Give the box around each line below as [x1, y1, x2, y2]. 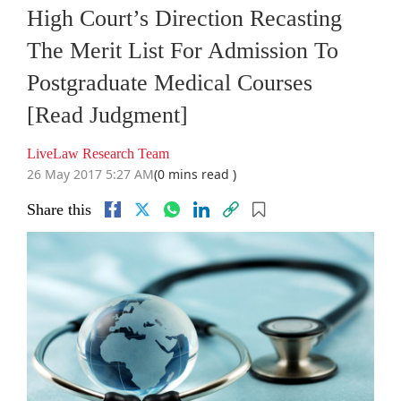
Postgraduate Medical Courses [27, 70, 312, 97]
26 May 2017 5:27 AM [27, 166, 154, 183]
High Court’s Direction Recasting [27, 5, 342, 32]
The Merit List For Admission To [27, 38, 338, 64]
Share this [27, 200, 91, 219]
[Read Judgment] [27, 102, 188, 129]
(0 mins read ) [154, 166, 236, 183]
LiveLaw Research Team [27, 146, 169, 162]
